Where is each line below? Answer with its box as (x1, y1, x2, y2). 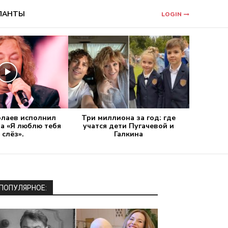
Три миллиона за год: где (81, 113, 176, 123)
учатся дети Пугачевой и (83, 121, 175, 131)
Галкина (114, 129, 144, 139)
